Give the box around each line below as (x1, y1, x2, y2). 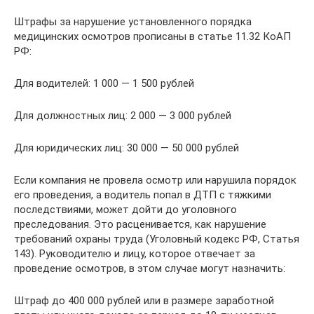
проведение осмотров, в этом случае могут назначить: (14, 261, 285, 275)
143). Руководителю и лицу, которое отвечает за (14, 247, 255, 260)
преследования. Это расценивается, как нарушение (14, 217, 266, 231)
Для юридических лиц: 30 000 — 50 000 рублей (14, 141, 239, 154)
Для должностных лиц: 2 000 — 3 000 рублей (14, 109, 231, 122)
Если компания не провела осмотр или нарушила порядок (14, 173, 296, 186)
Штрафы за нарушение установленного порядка (14, 15, 252, 28)
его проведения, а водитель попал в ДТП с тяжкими (14, 188, 271, 201)
